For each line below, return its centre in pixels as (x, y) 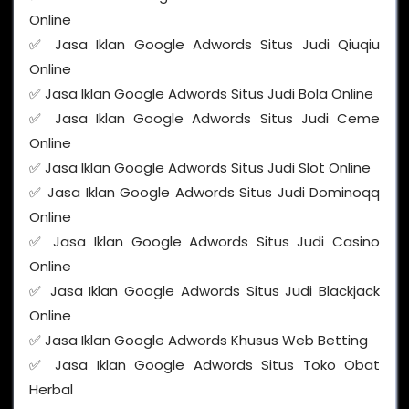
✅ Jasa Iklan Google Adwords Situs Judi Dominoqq (204, 193)
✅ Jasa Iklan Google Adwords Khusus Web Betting (199, 341)
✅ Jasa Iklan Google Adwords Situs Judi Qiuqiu (204, 45)
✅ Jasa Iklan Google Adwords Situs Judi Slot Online (200, 168)
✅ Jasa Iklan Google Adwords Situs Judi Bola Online (201, 94)
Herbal (51, 390)
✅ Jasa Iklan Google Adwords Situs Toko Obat (204, 365)
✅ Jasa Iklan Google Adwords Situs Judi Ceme (204, 119)
